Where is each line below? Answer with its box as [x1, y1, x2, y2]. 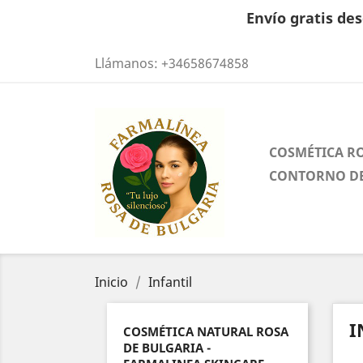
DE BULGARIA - [123, 340, 211, 356]
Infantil [148, 273, 192, 291]
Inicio [95, 273, 128, 291]
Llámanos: [95, 54, 161, 72]
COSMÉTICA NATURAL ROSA [123, 323, 288, 340]
